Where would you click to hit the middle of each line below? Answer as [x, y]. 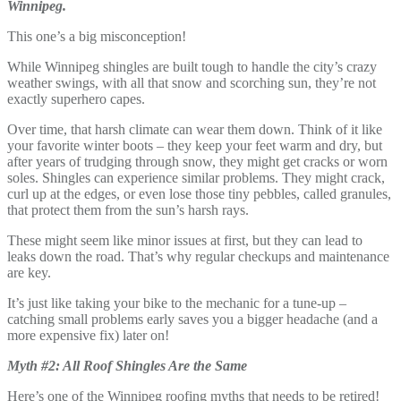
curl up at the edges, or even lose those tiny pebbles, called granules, [199, 193]
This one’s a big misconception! [98, 36]
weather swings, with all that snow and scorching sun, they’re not [192, 82]
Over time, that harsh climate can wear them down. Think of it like [195, 129]
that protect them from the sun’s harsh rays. [130, 209]
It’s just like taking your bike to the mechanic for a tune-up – [177, 303]
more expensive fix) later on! [88, 335]
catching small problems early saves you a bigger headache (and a [192, 319]
